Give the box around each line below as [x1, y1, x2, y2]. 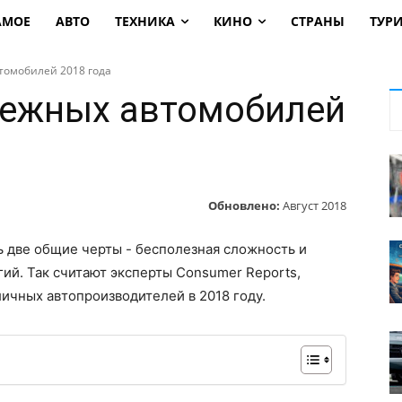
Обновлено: [208, 197, 280, 214]
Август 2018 [283, 197, 346, 214]
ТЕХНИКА [114, 13, 175, 30]
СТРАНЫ [290, 13, 345, 30]
